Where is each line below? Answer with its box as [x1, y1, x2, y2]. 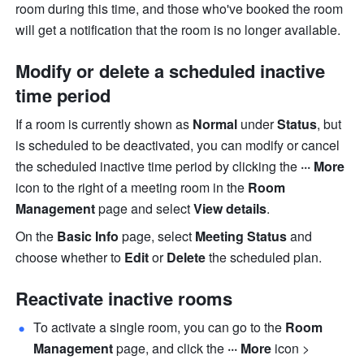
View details [193, 198, 267, 218]
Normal [193, 114, 241, 133]
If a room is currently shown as [15, 114, 193, 133]
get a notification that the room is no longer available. [38, 19, 344, 39]
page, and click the [116, 338, 228, 357]
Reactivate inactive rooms [15, 284, 233, 311]
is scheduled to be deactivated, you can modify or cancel [15, 135, 340, 154]
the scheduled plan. [209, 247, 323, 266]
